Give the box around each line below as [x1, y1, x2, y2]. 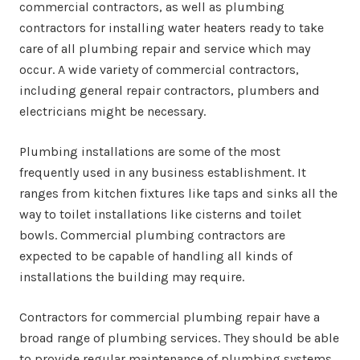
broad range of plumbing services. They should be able [19, 330, 339, 346]
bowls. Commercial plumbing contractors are [19, 227, 285, 243]
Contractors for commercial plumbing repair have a [19, 309, 320, 325]
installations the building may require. [19, 269, 244, 284]
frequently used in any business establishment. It [19, 165, 306, 180]
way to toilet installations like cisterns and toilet [19, 207, 301, 222]
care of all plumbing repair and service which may [19, 41, 310, 56]
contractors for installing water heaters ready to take [19, 20, 324, 35]
